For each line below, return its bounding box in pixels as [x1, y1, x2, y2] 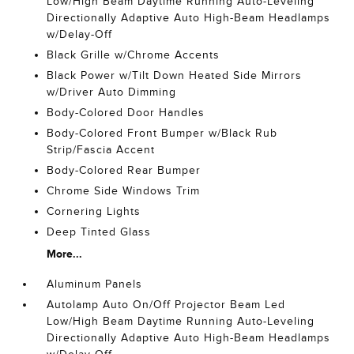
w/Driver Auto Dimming [47, 86, 177, 98]
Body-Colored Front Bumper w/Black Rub [47, 127, 278, 139]
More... [47, 247, 83, 260]
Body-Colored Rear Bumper [47, 164, 201, 176]
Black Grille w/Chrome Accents [47, 49, 220, 61]
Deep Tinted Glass [47, 226, 152, 238]
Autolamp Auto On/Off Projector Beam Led [47, 299, 286, 311]
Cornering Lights [47, 205, 141, 217]
